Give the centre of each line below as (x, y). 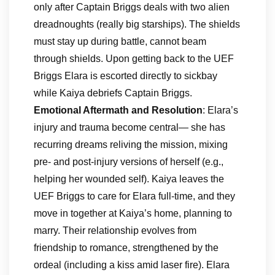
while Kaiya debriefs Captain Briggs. (113, 93)
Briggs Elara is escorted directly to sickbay (126, 76)
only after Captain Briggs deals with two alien (132, 7)
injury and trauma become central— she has (130, 127)
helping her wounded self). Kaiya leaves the (129, 179)
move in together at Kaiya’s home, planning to (133, 213)
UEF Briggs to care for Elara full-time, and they (134, 196)
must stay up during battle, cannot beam (120, 41)
